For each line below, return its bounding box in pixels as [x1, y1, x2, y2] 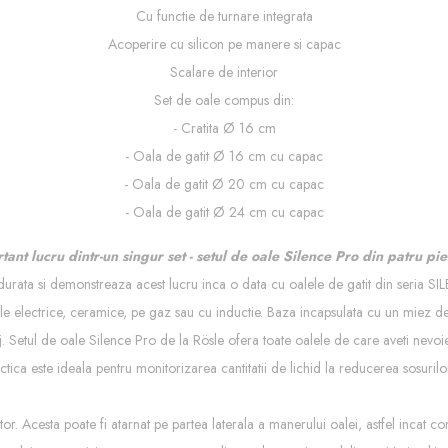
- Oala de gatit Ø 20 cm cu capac [124, 174, 324, 194]
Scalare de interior [170, 62, 278, 82]
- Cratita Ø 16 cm [172, 118, 276, 138]
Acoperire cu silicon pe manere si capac [107, 34, 341, 54]
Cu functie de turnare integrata [135, 6, 313, 26]
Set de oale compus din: [154, 90, 294, 110]
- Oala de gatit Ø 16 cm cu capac [125, 146, 323, 166]
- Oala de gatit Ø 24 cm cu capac [124, 202, 324, 222]
